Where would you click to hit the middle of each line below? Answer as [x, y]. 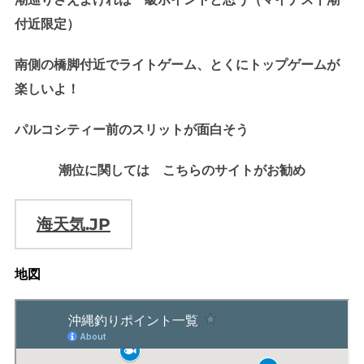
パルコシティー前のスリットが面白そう [131, 129]
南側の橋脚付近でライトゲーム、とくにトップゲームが [177, 64]
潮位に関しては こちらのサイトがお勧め [182, 170]
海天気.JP [73, 224]
